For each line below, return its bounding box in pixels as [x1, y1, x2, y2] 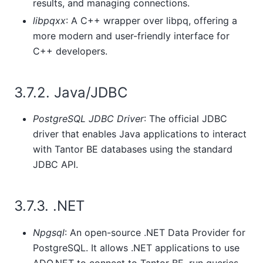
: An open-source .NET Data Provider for [65, 226, 245, 238]
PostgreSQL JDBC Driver [33, 113, 144, 125]
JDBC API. [33, 159, 78, 171]
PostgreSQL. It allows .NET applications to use [33, 241, 240, 254]
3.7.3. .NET [14, 197, 89, 215]
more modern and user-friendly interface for [33, 30, 230, 42]
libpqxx [33, 15, 66, 27]
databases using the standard [98, 143, 232, 156]
